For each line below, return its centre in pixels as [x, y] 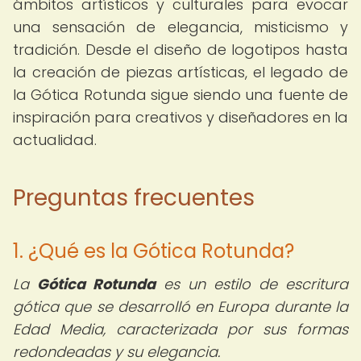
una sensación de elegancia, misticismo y [180, 27]
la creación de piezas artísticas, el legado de [180, 72]
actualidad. [55, 140]
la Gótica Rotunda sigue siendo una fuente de [180, 95]
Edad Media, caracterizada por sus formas [180, 329]
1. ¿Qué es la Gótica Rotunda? [154, 251]
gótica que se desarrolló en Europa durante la [180, 307]
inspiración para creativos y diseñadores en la [180, 117]
